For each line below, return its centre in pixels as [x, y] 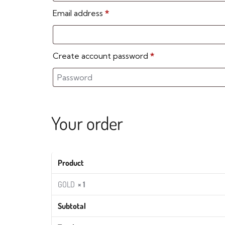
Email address [79, 13]
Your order [87, 123]
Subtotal [72, 206]
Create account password [101, 56]
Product [71, 163]
